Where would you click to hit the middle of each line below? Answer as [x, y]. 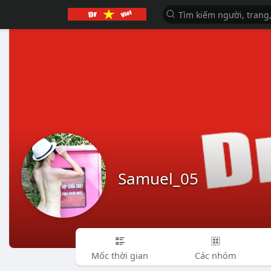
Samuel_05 [158, 178]
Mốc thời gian [120, 255]
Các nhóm [215, 255]
